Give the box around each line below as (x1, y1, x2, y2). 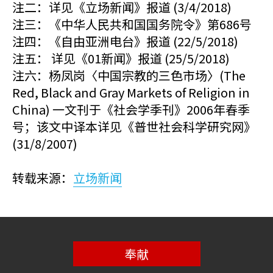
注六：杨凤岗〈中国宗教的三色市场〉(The (12, 66, 246, 84)
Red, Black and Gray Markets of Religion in (12, 83, 250, 101)
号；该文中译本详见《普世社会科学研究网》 (12, 118, 256, 135)
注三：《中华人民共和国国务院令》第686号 (12, 15, 252, 33)
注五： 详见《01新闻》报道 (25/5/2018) (12, 49, 230, 67)
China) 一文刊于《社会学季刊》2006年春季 (12, 101, 250, 118)
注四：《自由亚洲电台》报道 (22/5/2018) (12, 32, 238, 50)
